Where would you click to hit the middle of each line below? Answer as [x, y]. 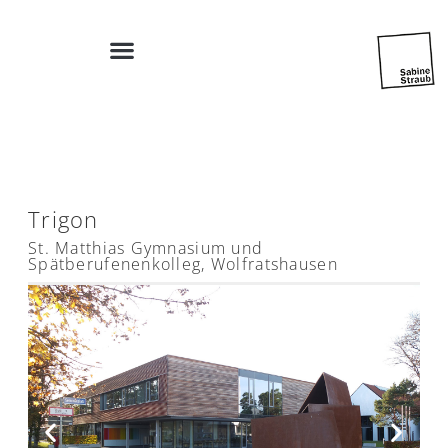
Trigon [63, 219]
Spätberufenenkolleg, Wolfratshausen [183, 264]
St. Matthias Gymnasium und [146, 248]
